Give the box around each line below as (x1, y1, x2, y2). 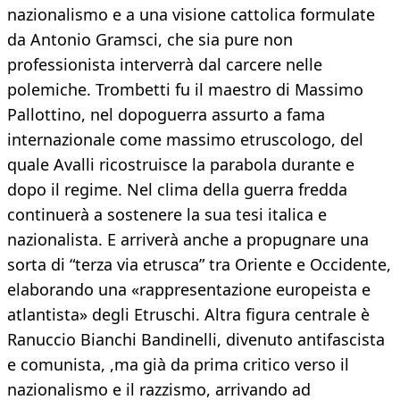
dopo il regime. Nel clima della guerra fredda (7, 179, 347, 201)
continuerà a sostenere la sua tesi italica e (7, 204, 327, 226)
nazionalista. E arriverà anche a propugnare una (7, 229, 369, 251)
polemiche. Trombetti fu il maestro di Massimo (7, 79, 363, 101)
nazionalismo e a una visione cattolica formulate (7, 4, 375, 26)
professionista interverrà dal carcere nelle (7, 54, 322, 76)
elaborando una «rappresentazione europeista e (7, 279, 371, 301)
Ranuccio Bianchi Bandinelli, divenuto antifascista (7, 329, 385, 351)
